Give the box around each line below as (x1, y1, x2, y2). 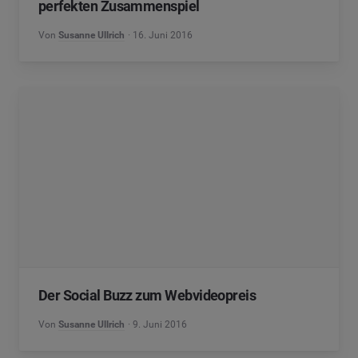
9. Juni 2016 (133, 319, 188, 330)
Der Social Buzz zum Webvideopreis (38, 287, 257, 304)
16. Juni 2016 (133, 30, 193, 41)
